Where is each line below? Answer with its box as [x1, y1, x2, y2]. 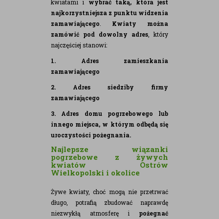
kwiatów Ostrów [51, 159, 168, 170]
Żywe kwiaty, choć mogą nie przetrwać [51, 187, 168, 196]
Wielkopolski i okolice [51, 167, 140, 177]
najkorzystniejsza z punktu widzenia [51, 8, 168, 17]
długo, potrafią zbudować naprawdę [51, 198, 168, 206]
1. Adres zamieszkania [51, 56, 168, 65]
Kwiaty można [112, 19, 168, 27]
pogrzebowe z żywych [51, 152, 168, 162]
